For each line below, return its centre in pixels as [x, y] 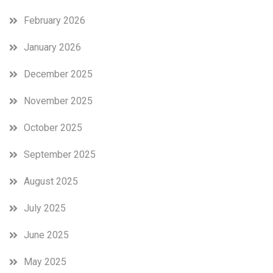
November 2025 [58, 101]
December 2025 [58, 74]
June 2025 [46, 235]
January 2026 [52, 48]
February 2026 [55, 21]
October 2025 [53, 128]
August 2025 [51, 182]
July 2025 [45, 208]
